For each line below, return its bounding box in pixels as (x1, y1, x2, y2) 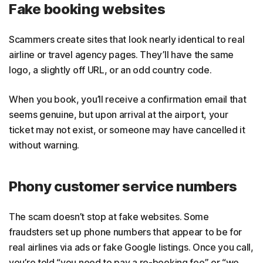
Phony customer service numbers (9, 177, 237, 195)
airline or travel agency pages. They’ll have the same (9, 48, 234, 60)
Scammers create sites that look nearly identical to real (9, 33, 245, 45)
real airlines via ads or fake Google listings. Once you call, (9, 241, 254, 253)
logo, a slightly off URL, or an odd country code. (9, 63, 212, 76)
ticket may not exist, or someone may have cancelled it (9, 123, 245, 136)
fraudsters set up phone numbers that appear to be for (9, 225, 242, 238)
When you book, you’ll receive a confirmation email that (9, 93, 247, 105)
